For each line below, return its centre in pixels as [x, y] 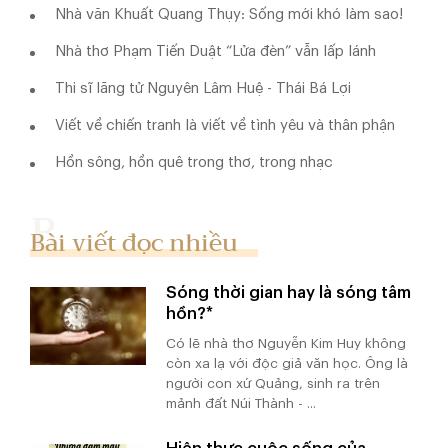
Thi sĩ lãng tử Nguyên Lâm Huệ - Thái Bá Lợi [203, 88]
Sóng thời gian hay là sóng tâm [289, 292]
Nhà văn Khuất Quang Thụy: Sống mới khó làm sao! [229, 14]
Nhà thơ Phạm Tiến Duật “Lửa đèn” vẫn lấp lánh [215, 51]
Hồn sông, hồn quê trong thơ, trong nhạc [194, 162]
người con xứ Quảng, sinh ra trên [273, 383]
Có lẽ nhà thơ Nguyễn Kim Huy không [286, 343]
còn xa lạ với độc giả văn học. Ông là [287, 363]
